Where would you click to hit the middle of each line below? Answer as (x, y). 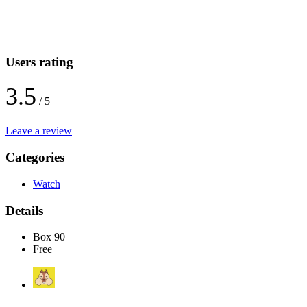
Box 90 (49, 237)
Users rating (39, 62)
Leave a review (39, 131)
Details (24, 210)
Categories (35, 158)
